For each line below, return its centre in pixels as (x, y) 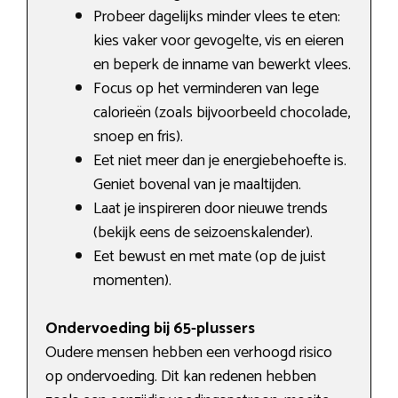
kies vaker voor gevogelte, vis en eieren (219, 41)
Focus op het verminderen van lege (206, 89)
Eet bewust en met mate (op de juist (210, 257)
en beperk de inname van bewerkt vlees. (222, 65)
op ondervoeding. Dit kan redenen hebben (181, 377)
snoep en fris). (138, 137)
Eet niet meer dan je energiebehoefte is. (220, 161)
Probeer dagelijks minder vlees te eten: (217, 17)
